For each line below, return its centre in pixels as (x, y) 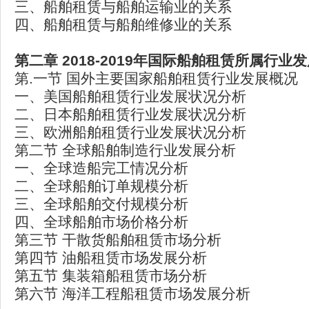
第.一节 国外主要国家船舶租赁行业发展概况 (156, 78)
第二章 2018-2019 (74, 60)
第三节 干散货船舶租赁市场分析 (118, 240)
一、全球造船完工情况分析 (101, 168)
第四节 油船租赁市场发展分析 (111, 258)
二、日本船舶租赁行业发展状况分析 (130, 114)
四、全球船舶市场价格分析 (101, 222)
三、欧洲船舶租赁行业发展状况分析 (130, 132)
